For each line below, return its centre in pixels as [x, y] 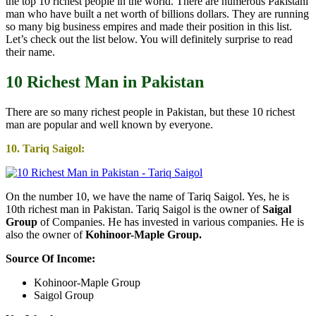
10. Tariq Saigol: [45, 148]
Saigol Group [64, 295]
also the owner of [45, 234]
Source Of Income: [50, 258]
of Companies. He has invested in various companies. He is [171, 221]
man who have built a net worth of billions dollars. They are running [157, 14]
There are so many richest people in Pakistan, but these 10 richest [150, 111]
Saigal [277, 209]
